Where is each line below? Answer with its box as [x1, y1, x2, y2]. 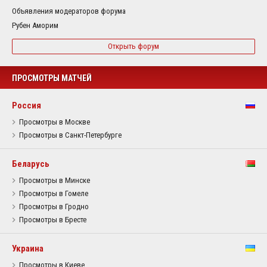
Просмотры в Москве [19, 117, 90, 127]
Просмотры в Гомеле [19, 189, 88, 198]
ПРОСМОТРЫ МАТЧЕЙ [12, 73, 92, 83]
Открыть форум [108, 42, 159, 51]
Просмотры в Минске [19, 176, 90, 185]
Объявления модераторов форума [12, 7, 126, 16]
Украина [12, 243, 44, 254]
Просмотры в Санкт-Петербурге [19, 131, 122, 140]
